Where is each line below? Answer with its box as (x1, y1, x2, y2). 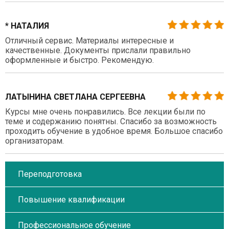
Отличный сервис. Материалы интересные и (5, 35, 174, 45)
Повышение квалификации (18, 194, 125, 204)
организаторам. (5, 135, 64, 146)
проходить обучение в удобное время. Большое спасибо (5, 126, 223, 136)
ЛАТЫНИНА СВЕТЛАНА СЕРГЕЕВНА (5, 91, 146, 102)
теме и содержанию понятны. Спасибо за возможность (5, 116, 217, 126)
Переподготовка (18, 169, 82, 179)
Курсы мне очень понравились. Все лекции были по (5, 106, 205, 117)
